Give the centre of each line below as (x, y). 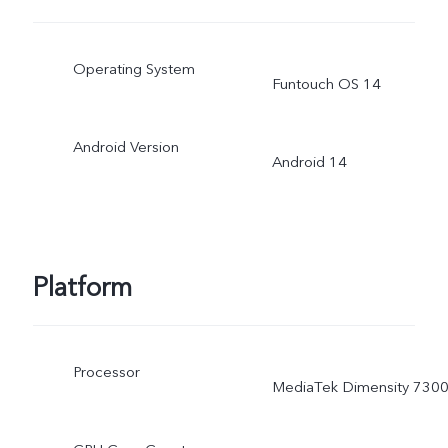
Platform (82, 288)
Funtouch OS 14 (326, 84)
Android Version (125, 146)
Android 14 (309, 161)
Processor (106, 372)
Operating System (133, 69)
